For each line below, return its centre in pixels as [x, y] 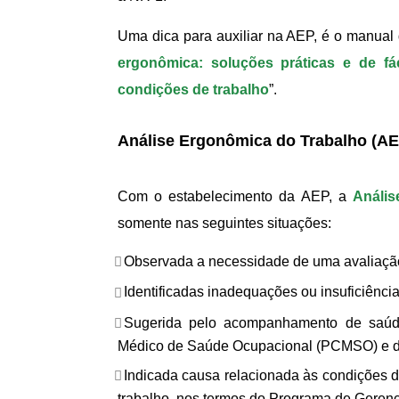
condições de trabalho [193, 90]
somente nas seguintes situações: [224, 223]
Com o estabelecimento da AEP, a [235, 196]
